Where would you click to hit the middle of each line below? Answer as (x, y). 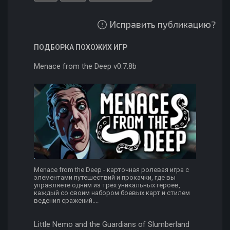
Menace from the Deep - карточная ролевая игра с (111, 170)
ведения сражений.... (66, 201)
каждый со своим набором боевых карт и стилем (112, 193)
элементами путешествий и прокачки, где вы (105, 178)
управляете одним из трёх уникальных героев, (107, 185)
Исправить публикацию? (162, 24)
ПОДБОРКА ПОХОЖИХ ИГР (81, 47)
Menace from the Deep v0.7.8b (85, 66)
